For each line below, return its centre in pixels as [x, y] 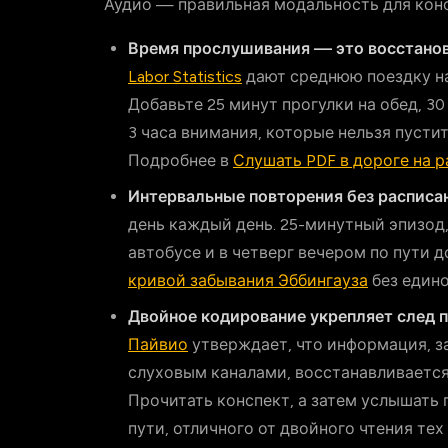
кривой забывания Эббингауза [248, 280]
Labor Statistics [185, 76]
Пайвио [158, 344]
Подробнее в [180, 160]
